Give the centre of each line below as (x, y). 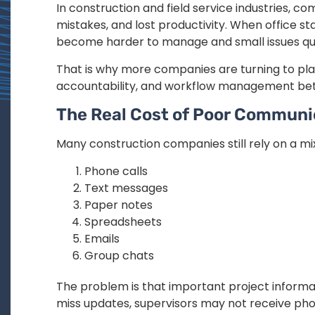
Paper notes (118, 205)
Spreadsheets (123, 221)
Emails (102, 238)
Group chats (119, 255)
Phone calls (116, 171)
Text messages (126, 188)
